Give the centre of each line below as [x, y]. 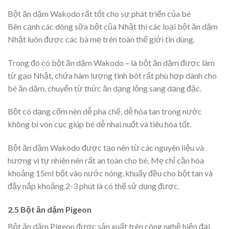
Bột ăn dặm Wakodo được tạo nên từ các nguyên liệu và [106, 148]
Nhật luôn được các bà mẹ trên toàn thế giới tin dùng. [101, 39]
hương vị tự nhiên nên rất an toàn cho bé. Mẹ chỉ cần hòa [106, 161]
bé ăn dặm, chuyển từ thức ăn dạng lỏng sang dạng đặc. [105, 88]
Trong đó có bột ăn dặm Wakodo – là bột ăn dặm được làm [111, 62]
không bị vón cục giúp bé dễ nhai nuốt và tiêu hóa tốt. [99, 124]
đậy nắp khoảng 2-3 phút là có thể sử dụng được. [94, 186]
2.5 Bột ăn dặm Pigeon [50, 209]
